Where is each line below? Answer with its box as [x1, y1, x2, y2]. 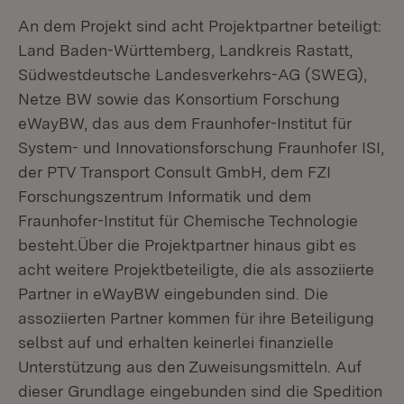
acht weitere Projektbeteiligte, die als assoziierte [18, 260, 374, 279]
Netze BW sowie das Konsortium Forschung [18, 89, 340, 108]
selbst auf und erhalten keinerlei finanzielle [18, 333, 334, 352]
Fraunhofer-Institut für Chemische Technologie [18, 211, 358, 230]
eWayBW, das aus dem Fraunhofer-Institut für [18, 114, 352, 133]
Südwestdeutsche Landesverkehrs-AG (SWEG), [18, 65, 367, 84]
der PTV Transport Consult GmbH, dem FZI [18, 162, 331, 181]
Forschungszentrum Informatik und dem [18, 187, 311, 206]
